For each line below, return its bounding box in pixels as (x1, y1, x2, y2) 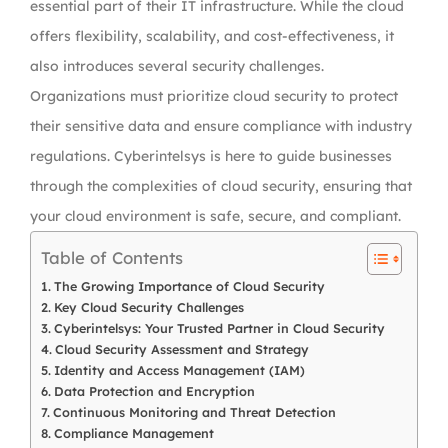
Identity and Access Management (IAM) (53, 362, 305, 378)
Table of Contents (41, 247, 183, 269)
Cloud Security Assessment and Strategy (54, 341, 309, 357)
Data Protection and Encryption (53, 383, 255, 399)
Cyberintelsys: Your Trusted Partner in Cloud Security (53, 320, 385, 336)
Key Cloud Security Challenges (53, 299, 244, 315)
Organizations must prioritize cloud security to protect (30, 87, 398, 105)
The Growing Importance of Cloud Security (53, 278, 325, 294)
